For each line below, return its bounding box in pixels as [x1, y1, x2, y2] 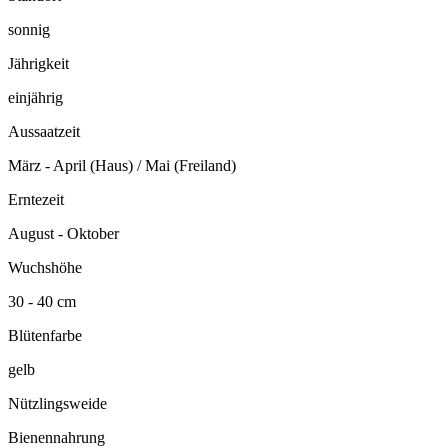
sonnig [8, 21, 50, 39]
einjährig [8, 89, 63, 107]
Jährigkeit [8, 55, 69, 73]
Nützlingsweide [8, 395, 107, 413]
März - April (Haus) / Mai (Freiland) [8, 157, 236, 175]
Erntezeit [8, 191, 64, 209]
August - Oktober [8, 225, 119, 243]
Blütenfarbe [8, 327, 82, 345]
